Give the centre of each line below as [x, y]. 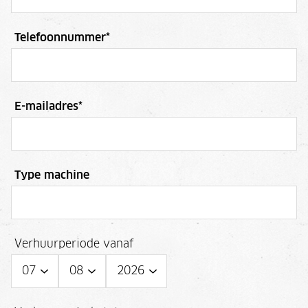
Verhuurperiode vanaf [74, 244]
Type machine [52, 175]
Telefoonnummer [60, 37]
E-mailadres [46, 106]
